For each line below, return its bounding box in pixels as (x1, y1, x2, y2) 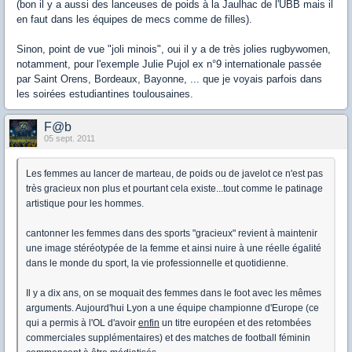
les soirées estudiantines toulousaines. (16, 87, 193, 100)
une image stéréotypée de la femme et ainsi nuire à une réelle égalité (26, 242, 321, 254)
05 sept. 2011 (44, 133, 95, 143)
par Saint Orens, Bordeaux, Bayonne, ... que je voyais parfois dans (16, 72, 322, 85)
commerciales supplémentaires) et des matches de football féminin (26, 332, 310, 343)
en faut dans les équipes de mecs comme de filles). (16, 13, 252, 25)
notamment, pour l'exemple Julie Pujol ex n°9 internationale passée (16, 57, 321, 70)
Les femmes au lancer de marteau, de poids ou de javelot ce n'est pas (26, 167, 323, 179)
